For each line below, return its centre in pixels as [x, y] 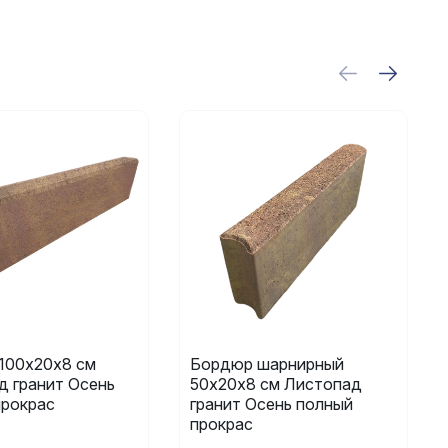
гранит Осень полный [272, 403]
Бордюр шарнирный [267, 363]
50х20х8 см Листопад [276, 383]
